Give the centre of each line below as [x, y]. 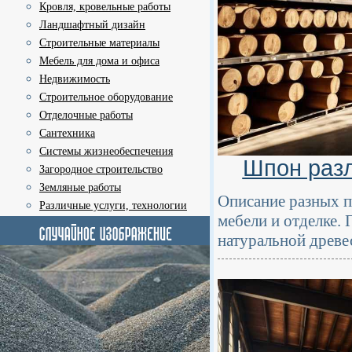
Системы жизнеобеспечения [106, 151]
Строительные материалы [99, 43]
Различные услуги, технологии [113, 205]
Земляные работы [80, 187]
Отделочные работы [86, 115]
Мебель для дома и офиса [99, 61]
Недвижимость [75, 79]
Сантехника [67, 133]
